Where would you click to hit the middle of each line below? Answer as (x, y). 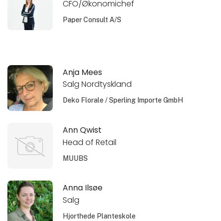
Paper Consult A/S (92, 20)
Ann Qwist (82, 130)
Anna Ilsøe (83, 187)
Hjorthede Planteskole (99, 216)
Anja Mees (83, 72)
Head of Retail (90, 142)
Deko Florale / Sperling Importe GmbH (123, 100)
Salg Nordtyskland (97, 84)
